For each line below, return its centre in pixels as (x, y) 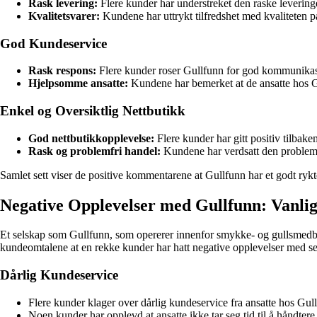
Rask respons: (62, 71)
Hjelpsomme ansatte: (78, 83)
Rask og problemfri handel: (94, 151)
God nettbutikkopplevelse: (91, 138)
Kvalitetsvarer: (64, 16)
